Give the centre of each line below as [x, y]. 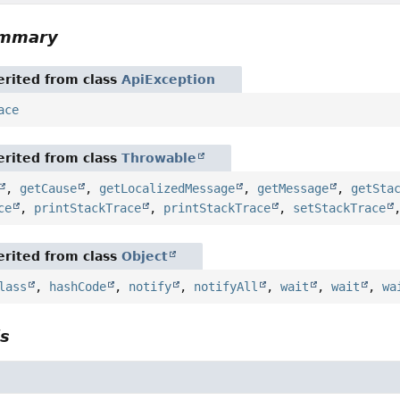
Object [145, 256]
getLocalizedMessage [167, 188]
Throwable [159, 158]
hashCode [78, 286]
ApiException [169, 79]
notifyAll [226, 286]
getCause [49, 188]
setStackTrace [340, 208]
